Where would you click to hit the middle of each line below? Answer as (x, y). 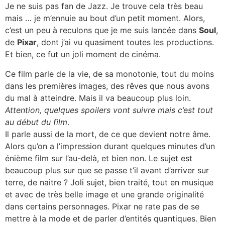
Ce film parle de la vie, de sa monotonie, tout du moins (109, 74)
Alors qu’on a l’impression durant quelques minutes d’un (110, 146)
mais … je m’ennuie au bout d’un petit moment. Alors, (105, 18)
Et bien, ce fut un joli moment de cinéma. (83, 54)
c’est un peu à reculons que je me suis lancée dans (102, 30)
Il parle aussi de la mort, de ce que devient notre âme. (108, 134)
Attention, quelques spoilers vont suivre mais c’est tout (109, 110)
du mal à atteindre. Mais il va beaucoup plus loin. (98, 98)
